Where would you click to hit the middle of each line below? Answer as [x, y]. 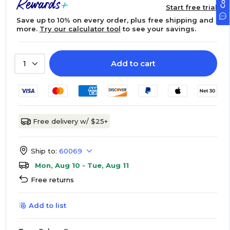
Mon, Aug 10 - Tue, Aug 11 [82, 165]
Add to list [47, 205]
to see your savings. [158, 29]
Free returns [52, 180]
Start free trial [191, 7]
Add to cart [133, 63]
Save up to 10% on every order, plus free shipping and [115, 20]
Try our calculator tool [80, 29]
